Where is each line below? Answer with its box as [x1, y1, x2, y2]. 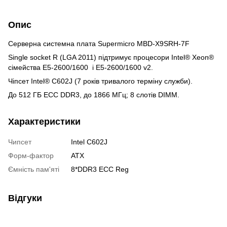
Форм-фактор [8, 151, 54, 160]
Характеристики [8, 116, 81, 127]
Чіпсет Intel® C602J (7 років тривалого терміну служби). [8, 77, 193, 85]
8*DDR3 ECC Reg [71, 165, 129, 173]
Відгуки [8, 193, 42, 203]
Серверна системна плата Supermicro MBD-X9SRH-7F [8, 39, 190, 48]
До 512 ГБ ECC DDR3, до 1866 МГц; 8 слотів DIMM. [8, 90, 179, 99]
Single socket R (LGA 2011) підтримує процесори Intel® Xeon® [8, 53, 214, 61]
